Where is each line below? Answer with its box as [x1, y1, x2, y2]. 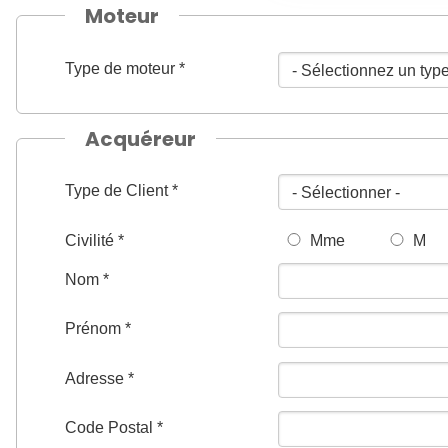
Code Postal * [65, 419, 163, 437]
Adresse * [65, 369, 134, 387]
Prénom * [65, 320, 131, 338]
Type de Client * [65, 182, 178, 200]
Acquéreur [85, 124, 196, 153]
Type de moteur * [65, 59, 185, 77]
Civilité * [65, 231, 124, 249]
